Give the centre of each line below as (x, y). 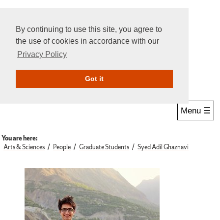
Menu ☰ (196, 111)
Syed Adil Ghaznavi (163, 147)
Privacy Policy (42, 55)
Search (42, 76)
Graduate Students (104, 147)
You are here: (20, 138)
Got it (94, 79)
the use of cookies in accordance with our (87, 41)
